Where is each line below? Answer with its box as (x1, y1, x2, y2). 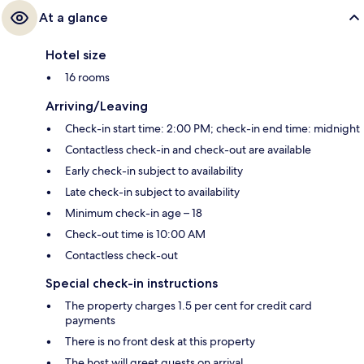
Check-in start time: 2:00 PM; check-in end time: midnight (65, 121, 360, 136)
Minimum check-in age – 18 (65, 206, 202, 221)
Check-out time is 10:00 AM (65, 227, 206, 242)
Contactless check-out (65, 248, 178, 263)
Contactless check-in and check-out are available (65, 142, 311, 158)
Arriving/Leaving (45, 98, 148, 115)
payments (65, 313, 115, 328)
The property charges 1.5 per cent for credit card (65, 298, 312, 314)
